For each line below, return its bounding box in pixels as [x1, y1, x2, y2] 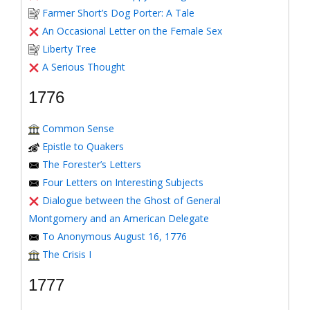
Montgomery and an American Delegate [28, 212, 209, 225]
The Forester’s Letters [42, 158, 141, 171]
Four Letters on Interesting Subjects [42, 176, 203, 189]
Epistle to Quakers [42, 140, 124, 153]
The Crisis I [42, 248, 91, 261]
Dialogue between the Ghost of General [42, 194, 221, 207]
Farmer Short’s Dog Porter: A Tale [42, 6, 194, 19]
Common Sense [42, 122, 114, 135]
